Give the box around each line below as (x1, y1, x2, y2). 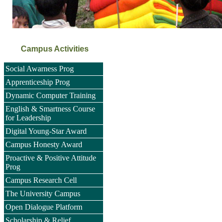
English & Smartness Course (5, 105, 95, 113)
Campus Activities (20, 45, 89, 54)
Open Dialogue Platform (5, 203, 82, 212)
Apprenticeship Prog (5, 78, 70, 87)
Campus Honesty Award (5, 140, 82, 149)
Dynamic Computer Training (5, 91, 96, 100)
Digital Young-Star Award (5, 127, 87, 136)
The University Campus (5, 189, 80, 198)
